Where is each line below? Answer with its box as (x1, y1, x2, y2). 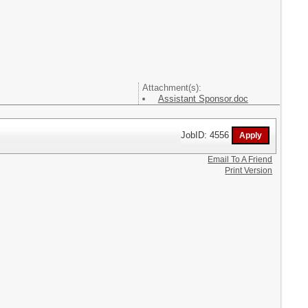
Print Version (225, 166, 273, 176)
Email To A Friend (208, 155, 273, 165)
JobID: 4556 (181, 129, 232, 140)
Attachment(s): (142, 82, 201, 93)
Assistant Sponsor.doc (157, 93, 248, 104)
